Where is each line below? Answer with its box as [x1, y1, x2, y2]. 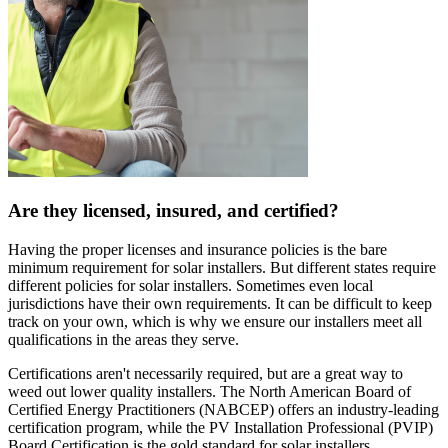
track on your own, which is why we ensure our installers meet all [8, 312, 422, 330]
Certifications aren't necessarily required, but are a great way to [8, 364, 403, 382]
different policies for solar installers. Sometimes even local [8, 276, 373, 294]
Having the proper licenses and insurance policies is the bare [8, 240, 387, 258]
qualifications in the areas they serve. [8, 330, 239, 348]
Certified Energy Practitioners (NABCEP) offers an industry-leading [8, 400, 439, 418]
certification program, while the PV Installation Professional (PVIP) [8, 418, 433, 436]
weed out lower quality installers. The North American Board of [8, 382, 411, 400]
